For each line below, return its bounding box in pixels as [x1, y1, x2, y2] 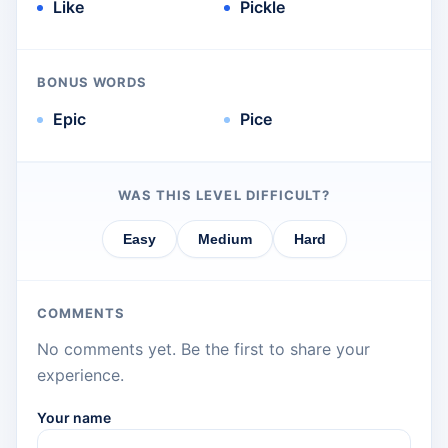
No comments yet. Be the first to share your [37, 339, 370, 360]
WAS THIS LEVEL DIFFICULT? [118, 187, 330, 204]
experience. [37, 365, 124, 386]
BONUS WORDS [37, 74, 148, 91]
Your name [37, 409, 111, 427]
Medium [197, 231, 252, 248]
